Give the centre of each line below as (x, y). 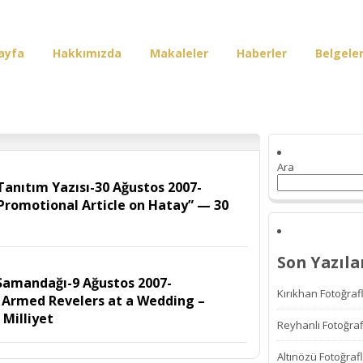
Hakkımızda (87, 53)
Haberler (262, 53)
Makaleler (179, 53)
